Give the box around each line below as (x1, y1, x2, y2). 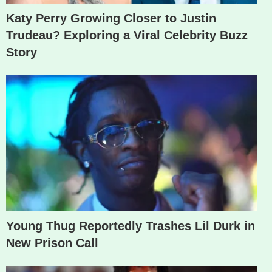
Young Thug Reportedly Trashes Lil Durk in (6, 219, 255, 233)
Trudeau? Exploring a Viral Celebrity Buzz (6, 28, 248, 42)
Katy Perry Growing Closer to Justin (6, 11, 216, 25)
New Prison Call (6, 236, 98, 250)
